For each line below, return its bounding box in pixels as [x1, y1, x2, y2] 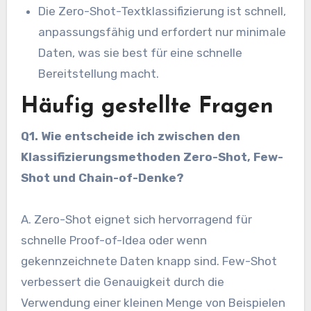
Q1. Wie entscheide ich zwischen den [20, 129, 240, 144]
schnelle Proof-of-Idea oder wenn [20, 233, 207, 248]
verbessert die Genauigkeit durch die [20, 275, 224, 289]
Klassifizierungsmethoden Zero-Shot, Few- [20, 150, 283, 165]
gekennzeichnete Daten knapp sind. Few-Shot [20, 254, 277, 269]
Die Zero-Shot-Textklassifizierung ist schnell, [38, 4, 287, 19]
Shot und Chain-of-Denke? [20, 171, 184, 185]
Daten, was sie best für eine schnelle [38, 46, 243, 60]
